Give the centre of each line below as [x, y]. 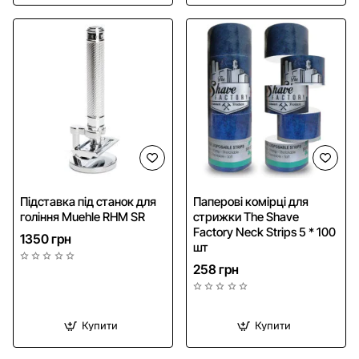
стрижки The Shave [246, 216]
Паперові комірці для [251, 201]
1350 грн [46, 238]
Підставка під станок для [88, 201]
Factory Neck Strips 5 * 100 [264, 232]
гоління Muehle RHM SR [83, 216]
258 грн [216, 269]
